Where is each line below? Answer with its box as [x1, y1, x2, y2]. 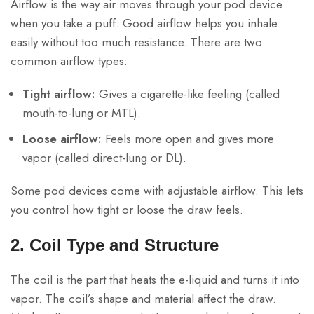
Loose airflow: [22, 130, 102, 148]
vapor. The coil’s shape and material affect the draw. [11, 290, 276, 308]
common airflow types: [11, 53, 128, 70]
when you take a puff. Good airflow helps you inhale [11, 15, 278, 32]
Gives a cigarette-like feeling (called [95, 86, 280, 103]
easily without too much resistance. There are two [11, 34, 262, 51]
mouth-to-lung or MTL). [22, 104, 141, 122]
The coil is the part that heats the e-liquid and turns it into [11, 271, 299, 289]
